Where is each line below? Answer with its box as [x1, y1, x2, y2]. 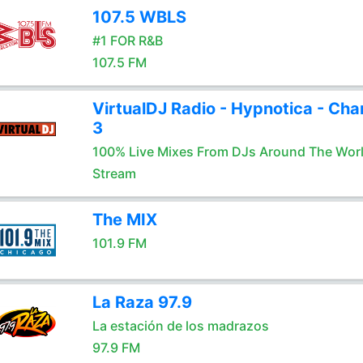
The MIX [92, 210, 157, 229]
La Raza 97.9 [92, 293, 192, 312]
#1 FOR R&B [92, 32, 163, 49]
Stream [92, 165, 136, 181]
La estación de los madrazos [92, 318, 269, 334]
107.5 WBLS [92, 7, 186, 27]
